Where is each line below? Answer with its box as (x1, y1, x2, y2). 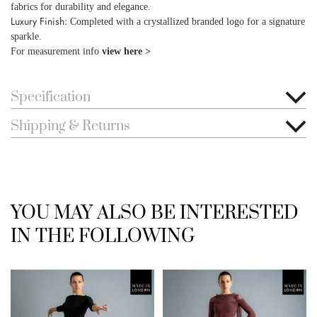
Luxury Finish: (11, 14, 67, 28)
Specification (11, 88, 91, 106)
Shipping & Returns (11, 117, 130, 135)
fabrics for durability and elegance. (11, 1, 151, 12)
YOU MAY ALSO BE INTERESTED (11, 202, 299, 225)
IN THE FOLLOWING (11, 225, 195, 248)
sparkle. (11, 31, 42, 42)
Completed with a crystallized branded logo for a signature (67, 16, 305, 27)
